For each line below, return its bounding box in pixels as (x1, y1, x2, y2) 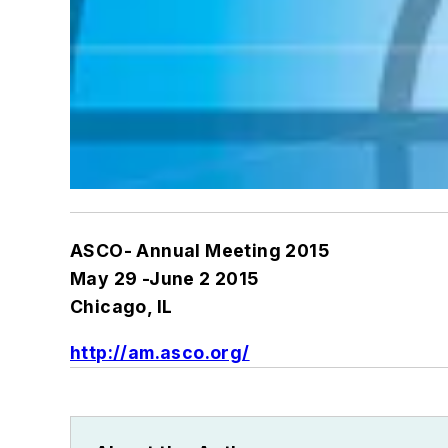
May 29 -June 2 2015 (70, 268, 270, 290)
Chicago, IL (70, 296, 173, 318)
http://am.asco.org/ (70, 342, 250, 364)
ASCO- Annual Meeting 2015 (70, 240, 341, 262)
